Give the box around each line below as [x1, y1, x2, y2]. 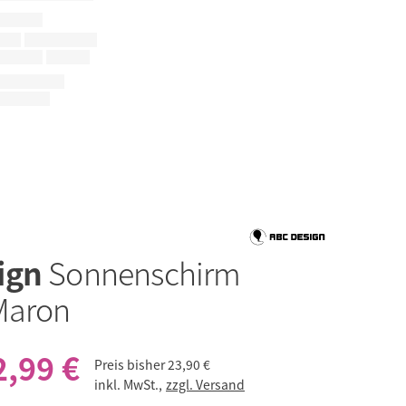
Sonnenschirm [48, 249, 241, 295]
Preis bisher [94, 355, 165, 374]
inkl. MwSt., [94, 375, 165, 394]
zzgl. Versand [166, 375, 245, 394]
